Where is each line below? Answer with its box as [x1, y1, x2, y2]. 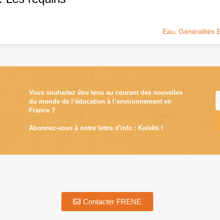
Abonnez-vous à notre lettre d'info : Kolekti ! [28, 124, 163, 132]
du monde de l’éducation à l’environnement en [28, 98, 171, 106]
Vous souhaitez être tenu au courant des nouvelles [28, 89, 183, 97]
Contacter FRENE [83, 197, 142, 206]
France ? [28, 107, 55, 114]
